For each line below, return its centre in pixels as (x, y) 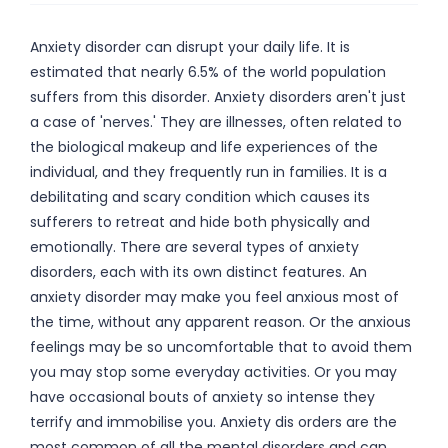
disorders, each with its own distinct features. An (198, 272)
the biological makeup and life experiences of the (204, 147)
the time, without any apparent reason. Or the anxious (220, 322)
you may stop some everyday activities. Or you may (213, 372)
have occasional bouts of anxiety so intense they (202, 397)
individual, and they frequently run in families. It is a (208, 172)
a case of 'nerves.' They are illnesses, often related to (216, 122)
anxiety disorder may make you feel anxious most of (214, 297)
